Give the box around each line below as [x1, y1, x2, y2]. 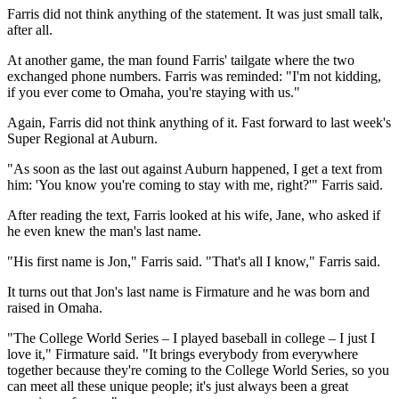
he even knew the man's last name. [7, 223, 201, 239]
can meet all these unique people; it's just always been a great [7, 378, 348, 394]
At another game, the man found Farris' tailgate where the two [7, 52, 354, 68]
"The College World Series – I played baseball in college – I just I [7, 330, 375, 346]
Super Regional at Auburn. [7, 130, 158, 146]
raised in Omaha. [7, 299, 102, 315]
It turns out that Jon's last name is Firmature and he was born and [7, 283, 370, 299]
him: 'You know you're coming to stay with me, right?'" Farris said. [7, 176, 383, 192]
